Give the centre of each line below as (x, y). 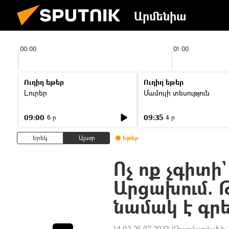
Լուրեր (36, 93)
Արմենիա (160, 16)
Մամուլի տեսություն (177, 93)
